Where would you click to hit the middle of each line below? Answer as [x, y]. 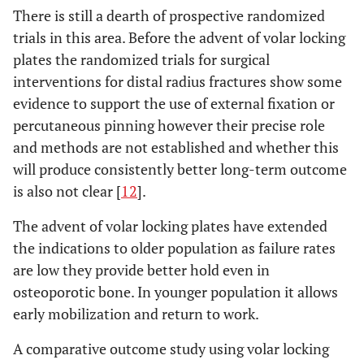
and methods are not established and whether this [176, 147]
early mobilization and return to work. [136, 313]
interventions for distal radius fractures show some [178, 81]
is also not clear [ [67, 191]
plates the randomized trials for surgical [141, 59]
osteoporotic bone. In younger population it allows [175, 291]
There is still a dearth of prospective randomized [169, 15]
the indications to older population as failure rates [174, 247]
